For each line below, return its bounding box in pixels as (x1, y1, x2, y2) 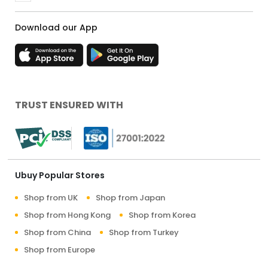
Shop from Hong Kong (24, 209, 111, 221)
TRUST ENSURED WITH (15, 98, 123, 112)
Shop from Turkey (109, 227, 179, 238)
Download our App (15, 22, 98, 33)
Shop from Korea (129, 209, 196, 221)
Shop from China (24, 227, 91, 238)
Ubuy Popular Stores (15, 169, 105, 181)
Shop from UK (24, 192, 78, 203)
